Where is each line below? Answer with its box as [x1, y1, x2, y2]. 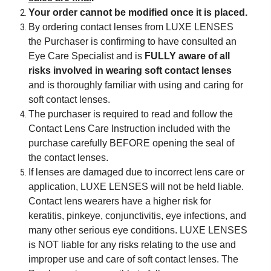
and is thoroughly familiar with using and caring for [28, 80, 243, 90]
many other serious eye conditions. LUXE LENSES [28, 225, 247, 235]
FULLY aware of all [144, 51, 230, 61]
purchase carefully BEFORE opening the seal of [28, 138, 234, 148]
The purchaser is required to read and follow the [28, 109, 233, 119]
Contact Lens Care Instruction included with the [28, 123, 230, 134]
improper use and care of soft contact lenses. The [28, 254, 238, 264]
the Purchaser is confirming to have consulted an [28, 36, 237, 47]
